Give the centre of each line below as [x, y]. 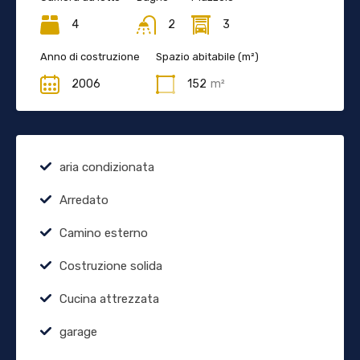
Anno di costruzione [90, 56]
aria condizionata [107, 167]
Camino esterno [104, 233]
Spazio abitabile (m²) [207, 56]
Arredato [84, 200]
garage [78, 331]
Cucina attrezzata [109, 299]
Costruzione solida [111, 266]
